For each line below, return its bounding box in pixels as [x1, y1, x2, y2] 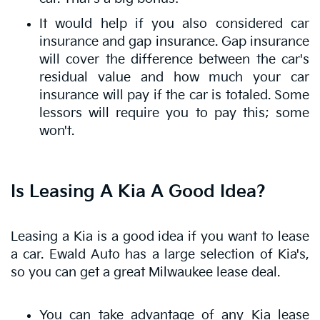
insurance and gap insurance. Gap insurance [39, 34, 309, 49]
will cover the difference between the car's [39, 51, 309, 67]
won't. [39, 123, 74, 139]
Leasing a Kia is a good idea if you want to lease [11, 229, 309, 244]
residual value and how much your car [39, 69, 309, 85]
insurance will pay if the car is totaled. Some [39, 87, 309, 103]
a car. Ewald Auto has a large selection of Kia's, [11, 246, 309, 262]
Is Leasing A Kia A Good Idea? [11, 181, 266, 202]
